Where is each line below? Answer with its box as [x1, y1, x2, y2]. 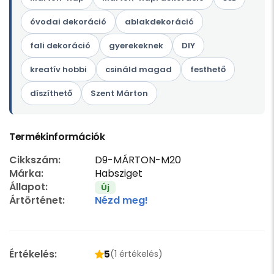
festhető [190, 64, 226, 76]
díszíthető [30, 87, 72, 100]
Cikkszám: [9, 153, 61, 168]
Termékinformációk [9, 130, 105, 144]
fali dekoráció [30, 40, 91, 52]
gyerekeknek [109, 40, 163, 52]
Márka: [9, 166, 43, 181]
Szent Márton [91, 87, 148, 100]
